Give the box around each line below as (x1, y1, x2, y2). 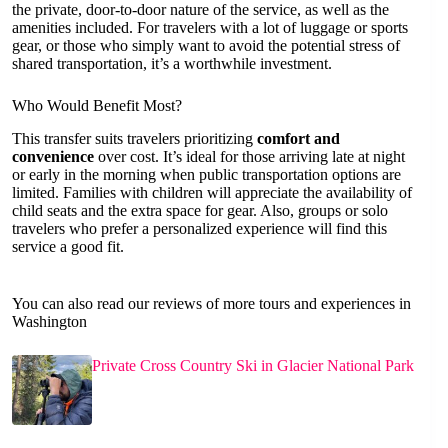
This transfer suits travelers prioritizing (12, 129, 257, 147)
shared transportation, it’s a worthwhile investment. (12, 54, 332, 72)
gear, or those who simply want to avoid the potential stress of (12, 36, 400, 54)
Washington (12, 312, 87, 330)
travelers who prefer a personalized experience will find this (12, 219, 387, 237)
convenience (12, 147, 94, 165)
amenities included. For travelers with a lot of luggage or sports (12, 18, 408, 36)
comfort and (257, 129, 340, 147)
